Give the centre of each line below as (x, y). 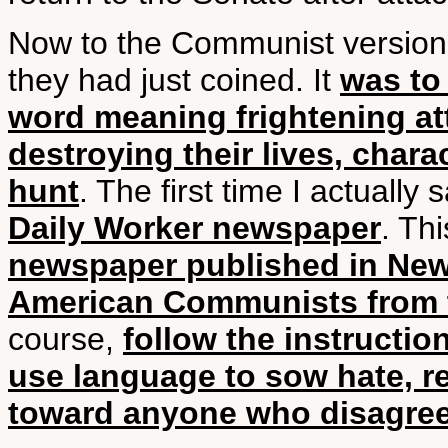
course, (65, 339)
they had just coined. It (174, 80)
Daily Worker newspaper (194, 228)
